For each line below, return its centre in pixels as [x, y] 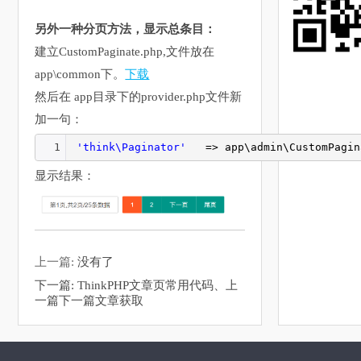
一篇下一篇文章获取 [89, 300]
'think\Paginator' [132, 147]
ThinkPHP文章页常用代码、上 [158, 285]
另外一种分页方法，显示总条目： [126, 29]
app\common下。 [80, 75]
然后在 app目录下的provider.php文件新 [139, 97]
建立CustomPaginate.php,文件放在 [125, 52]
